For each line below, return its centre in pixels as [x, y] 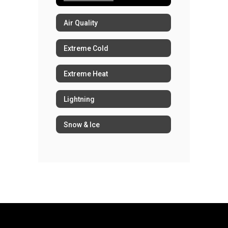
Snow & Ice [82, 124]
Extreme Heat [86, 74]
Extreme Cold [86, 48]
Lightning [79, 99]
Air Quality [81, 23]
